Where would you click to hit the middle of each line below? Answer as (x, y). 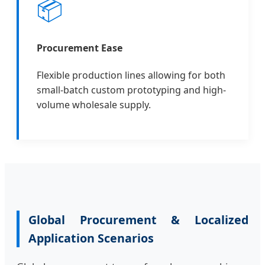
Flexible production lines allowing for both (131, 75)
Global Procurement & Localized (138, 220)
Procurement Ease (80, 48)
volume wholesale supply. (94, 105)
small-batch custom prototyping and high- (131, 90)
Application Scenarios (91, 238)
